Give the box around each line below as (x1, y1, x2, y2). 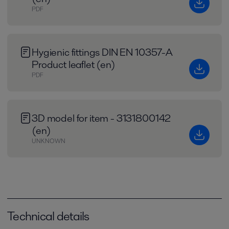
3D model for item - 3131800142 (32, 111, 171, 125)
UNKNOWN (32, 136, 66, 145)
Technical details (7, 208, 89, 224)
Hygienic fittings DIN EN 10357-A (32, 45, 173, 59)
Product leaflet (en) (32, 57, 116, 72)
